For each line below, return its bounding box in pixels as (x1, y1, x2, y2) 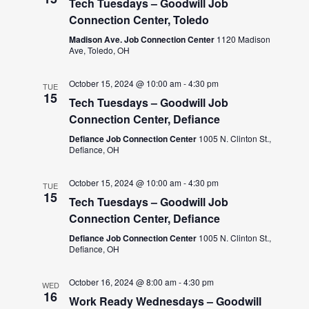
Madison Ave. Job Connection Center (69, 32, 217, 46)
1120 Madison (217, 32, 271, 45)
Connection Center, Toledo (69, 11, 210, 28)
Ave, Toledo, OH (69, 43, 130, 56)
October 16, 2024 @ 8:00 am (69, 275, 177, 288)
